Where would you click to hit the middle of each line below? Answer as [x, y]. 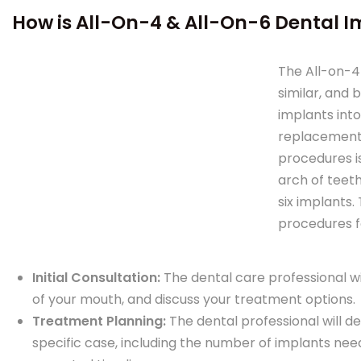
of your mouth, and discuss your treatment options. [194, 299]
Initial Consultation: [98, 278]
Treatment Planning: [101, 321]
